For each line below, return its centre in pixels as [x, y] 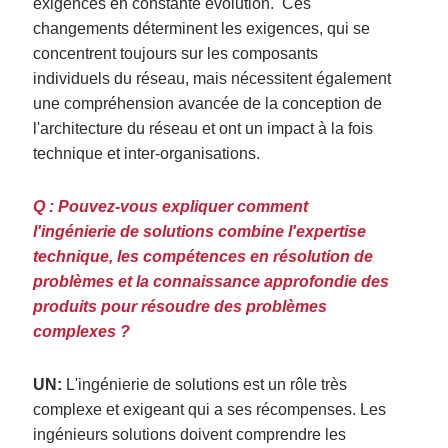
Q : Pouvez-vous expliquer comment [171, 206]
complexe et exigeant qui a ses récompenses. [197, 409]
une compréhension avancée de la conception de [208, 103]
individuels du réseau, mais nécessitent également [212, 78]
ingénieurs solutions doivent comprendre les [190, 434]
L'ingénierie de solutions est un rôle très [205, 384]
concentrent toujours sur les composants [176, 53]
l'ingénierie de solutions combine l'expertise [200, 231]
